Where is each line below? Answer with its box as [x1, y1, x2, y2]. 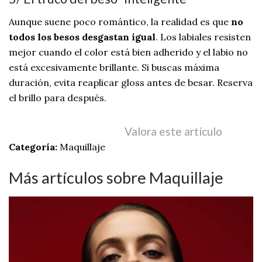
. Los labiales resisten [156, 30, 251, 43]
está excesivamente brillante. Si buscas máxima [9, 61, 219, 73]
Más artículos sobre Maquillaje [9, 168, 223, 188]
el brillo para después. [9, 91, 106, 104]
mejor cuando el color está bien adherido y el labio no [9, 46, 248, 58]
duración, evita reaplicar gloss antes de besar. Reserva [9, 76, 253, 88]
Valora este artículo [125, 124, 222, 138]
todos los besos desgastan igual [9, 30, 156, 43]
